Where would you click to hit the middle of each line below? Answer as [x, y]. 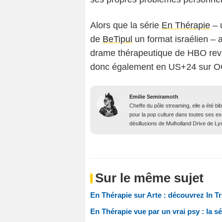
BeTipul [117, 39]
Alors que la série [126, 26]
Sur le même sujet [149, 178]
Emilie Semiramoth [154, 97]
